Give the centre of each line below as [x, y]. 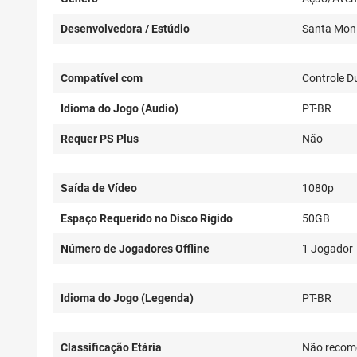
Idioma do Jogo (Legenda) [127, 298]
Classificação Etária [111, 348]
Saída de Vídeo [99, 188]
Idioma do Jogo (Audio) [120, 109]
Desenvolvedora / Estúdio [125, 29]
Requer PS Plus [100, 139]
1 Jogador [328, 249]
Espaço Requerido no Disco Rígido [147, 219]
